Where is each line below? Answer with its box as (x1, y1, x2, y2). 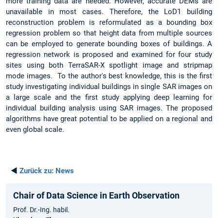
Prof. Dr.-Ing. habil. (13, 206, 70, 214)
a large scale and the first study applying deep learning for (6, 92, 212, 102)
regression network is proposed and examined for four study (6, 50, 212, 59)
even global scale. (6, 125, 64, 134)
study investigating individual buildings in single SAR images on (6, 82, 212, 91)
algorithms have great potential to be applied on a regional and (6, 114, 212, 123)
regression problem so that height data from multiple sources (6, 28, 212, 37)
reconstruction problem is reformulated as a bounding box (6, 18, 212, 27)
